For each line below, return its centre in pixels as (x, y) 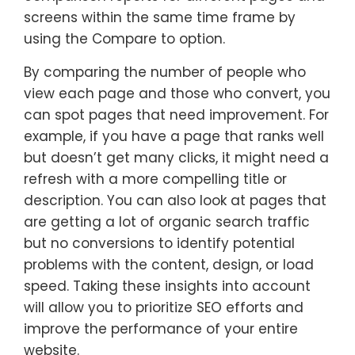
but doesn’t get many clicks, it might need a (176, 157)
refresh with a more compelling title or (155, 179)
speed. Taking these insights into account (167, 286)
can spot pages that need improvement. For (176, 115)
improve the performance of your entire (161, 328)
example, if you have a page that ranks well (174, 136)
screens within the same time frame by (160, 17)
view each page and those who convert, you (177, 93)
